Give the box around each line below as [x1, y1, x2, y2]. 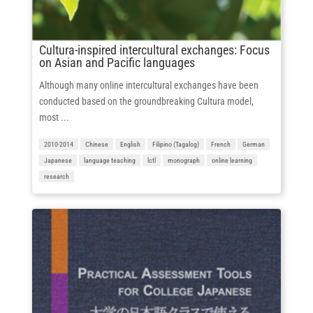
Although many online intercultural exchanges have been [38, 79, 259, 91]
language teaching [83, 156, 136, 164]
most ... [38, 111, 69, 123]
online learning [211, 156, 252, 164]
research [43, 172, 69, 180]
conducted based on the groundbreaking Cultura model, [38, 95, 254, 107]
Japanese [43, 156, 72, 164]
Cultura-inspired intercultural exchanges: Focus [38, 42, 270, 57]
